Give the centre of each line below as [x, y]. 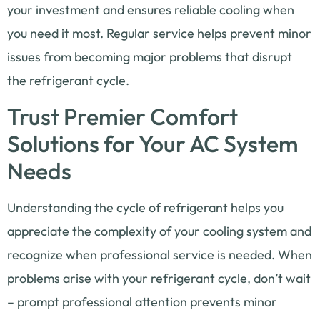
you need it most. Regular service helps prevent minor [159, 34]
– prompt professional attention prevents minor [142, 301]
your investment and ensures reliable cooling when [151, 10]
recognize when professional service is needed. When [160, 254]
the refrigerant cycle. [68, 81]
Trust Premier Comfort [122, 116]
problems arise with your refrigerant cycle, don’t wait [159, 278]
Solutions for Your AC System [153, 143]
